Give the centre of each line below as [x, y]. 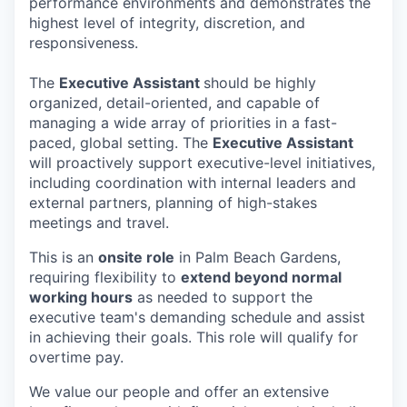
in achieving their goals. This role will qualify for [194, 337]
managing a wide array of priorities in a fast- [183, 123]
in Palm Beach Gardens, [258, 257]
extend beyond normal [261, 277]
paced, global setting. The [121, 143]
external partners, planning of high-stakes [173, 203]
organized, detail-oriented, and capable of [174, 103]
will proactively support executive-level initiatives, [202, 163]
